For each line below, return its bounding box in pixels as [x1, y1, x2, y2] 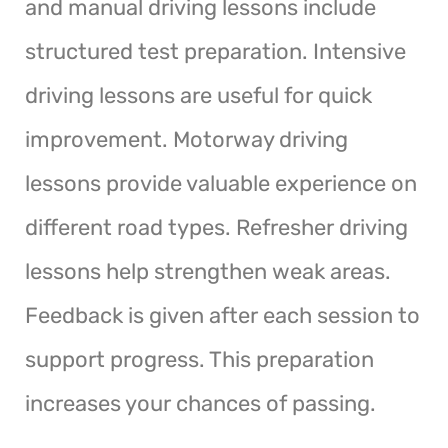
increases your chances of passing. [25, 389, 376, 417]
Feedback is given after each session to [25, 301, 420, 329]
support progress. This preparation [25, 345, 374, 373]
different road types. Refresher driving [25, 213, 408, 241]
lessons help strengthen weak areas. [25, 257, 391, 285]
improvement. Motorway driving [25, 125, 348, 153]
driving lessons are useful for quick [25, 81, 372, 109]
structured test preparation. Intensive [25, 37, 406, 65]
